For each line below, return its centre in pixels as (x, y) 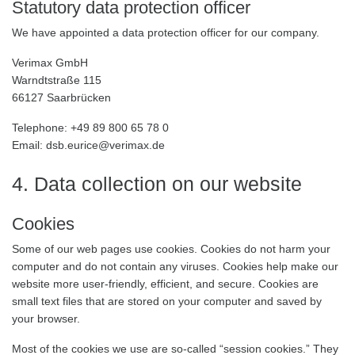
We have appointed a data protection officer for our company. (166, 32)
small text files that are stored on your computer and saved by (167, 301)
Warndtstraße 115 (57, 80)
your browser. (48, 319)
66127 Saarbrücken (61, 97)
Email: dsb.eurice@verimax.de (88, 145)
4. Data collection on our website (160, 184)
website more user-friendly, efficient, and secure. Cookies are (165, 284)
